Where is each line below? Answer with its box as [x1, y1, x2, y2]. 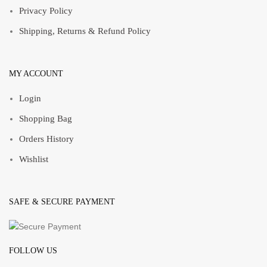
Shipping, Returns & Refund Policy [19, 26, 151, 36]
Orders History [19, 134, 74, 144]
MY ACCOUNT [9, 69, 63, 78]
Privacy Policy [19, 6, 73, 15]
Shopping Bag [19, 114, 72, 123]
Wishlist [19, 154, 48, 164]
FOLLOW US [9, 246, 57, 256]
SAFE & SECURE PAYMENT [9, 197, 115, 206]
